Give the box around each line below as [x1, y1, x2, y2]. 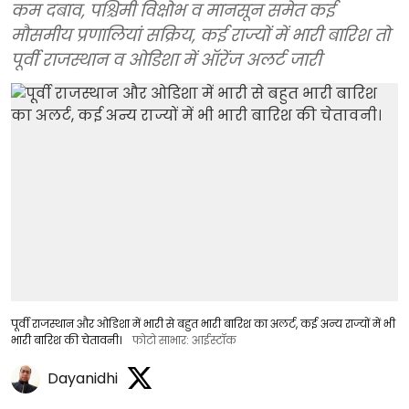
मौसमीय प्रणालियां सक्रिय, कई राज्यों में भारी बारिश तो [11, 24, 390, 47]
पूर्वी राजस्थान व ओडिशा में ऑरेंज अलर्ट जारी [11, 48, 321, 72]
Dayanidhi [47, 368, 118, 390]
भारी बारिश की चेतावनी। [11, 331, 121, 348]
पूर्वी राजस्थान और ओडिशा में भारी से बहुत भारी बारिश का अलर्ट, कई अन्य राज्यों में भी [11, 315, 395, 331]
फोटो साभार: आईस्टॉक [132, 331, 236, 348]
